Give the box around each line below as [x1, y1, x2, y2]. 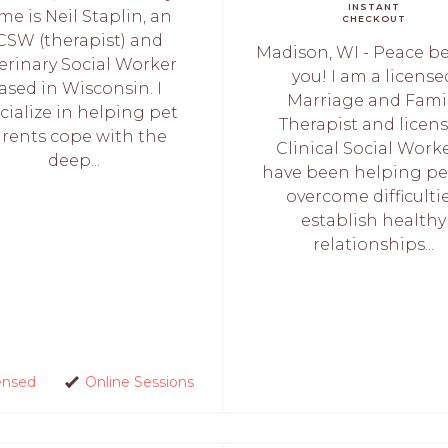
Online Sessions [85, 372, 194, 391]
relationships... [313, 234, 435, 254]
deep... [47, 150, 100, 170]
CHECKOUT [342, 12, 406, 24]
